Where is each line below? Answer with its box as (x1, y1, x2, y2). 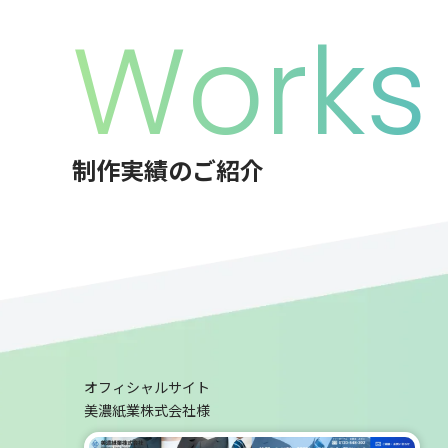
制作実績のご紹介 (72, 151, 264, 187)
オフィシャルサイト (84, 376, 210, 397)
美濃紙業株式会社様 (84, 399, 210, 420)
